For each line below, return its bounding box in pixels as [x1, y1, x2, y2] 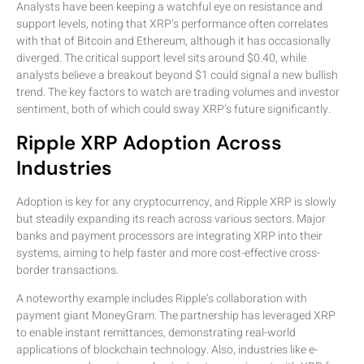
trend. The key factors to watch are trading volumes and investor [16, 84, 340, 102]
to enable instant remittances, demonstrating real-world [16, 323, 296, 341]
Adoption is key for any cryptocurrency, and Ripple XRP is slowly [16, 193, 336, 210]
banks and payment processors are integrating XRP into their [16, 227, 323, 245]
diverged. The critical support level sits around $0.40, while [16, 50, 306, 67]
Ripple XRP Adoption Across [16, 129, 282, 155]
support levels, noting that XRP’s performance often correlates [16, 15, 328, 33]
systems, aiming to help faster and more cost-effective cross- [16, 244, 320, 262]
